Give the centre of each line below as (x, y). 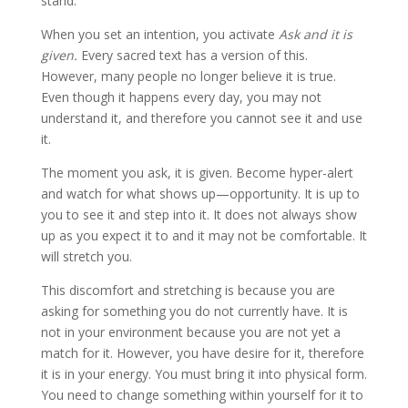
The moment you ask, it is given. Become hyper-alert (197, 173)
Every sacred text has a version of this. (192, 55)
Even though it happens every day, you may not (181, 97)
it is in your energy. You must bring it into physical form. (204, 374)
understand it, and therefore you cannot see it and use (201, 118)
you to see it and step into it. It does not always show (199, 214)
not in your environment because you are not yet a (190, 332)
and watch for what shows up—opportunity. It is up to (200, 194)
